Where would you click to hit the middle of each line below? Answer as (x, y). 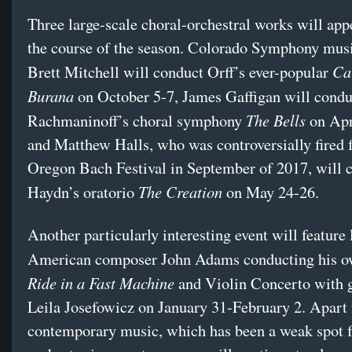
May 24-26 (280, 192)
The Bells (276, 120)
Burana (51, 96)
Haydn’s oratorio (83, 192)
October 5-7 (136, 97)
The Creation (180, 192)
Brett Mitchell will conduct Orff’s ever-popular (180, 72)
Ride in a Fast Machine (101, 283)
